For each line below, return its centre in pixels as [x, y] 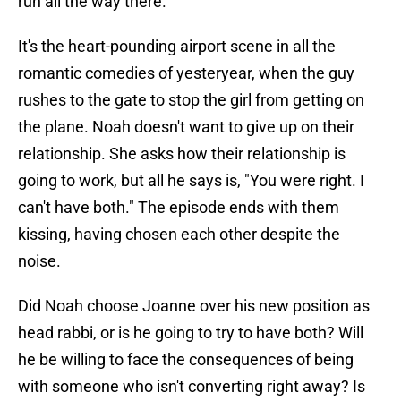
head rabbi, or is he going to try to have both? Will [191, 333]
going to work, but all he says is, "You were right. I [191, 181]
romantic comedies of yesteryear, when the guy [186, 73]
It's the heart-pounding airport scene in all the [177, 47]
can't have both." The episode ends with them [179, 208]
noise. [39, 261]
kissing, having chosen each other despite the [179, 235]
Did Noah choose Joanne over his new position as [194, 306]
